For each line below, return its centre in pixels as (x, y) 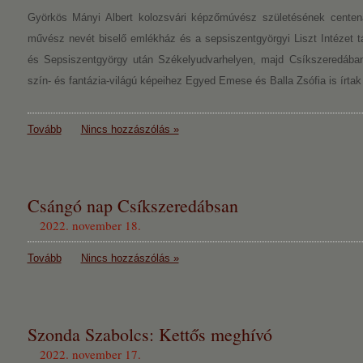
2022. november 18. (90, 225)
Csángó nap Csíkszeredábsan (132, 205)
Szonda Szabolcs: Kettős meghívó (149, 334)
